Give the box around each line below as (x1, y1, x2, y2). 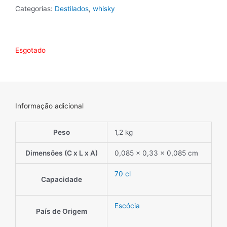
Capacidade (41, 175, 82, 184)
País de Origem (35, 207, 87, 216)
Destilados (55, 4, 89, 13)
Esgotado (15, 46, 46, 54)
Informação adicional (15, 102, 84, 110)
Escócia (114, 202, 140, 210)
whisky (93, 4, 115, 13)
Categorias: (15, 4, 55, 13)
